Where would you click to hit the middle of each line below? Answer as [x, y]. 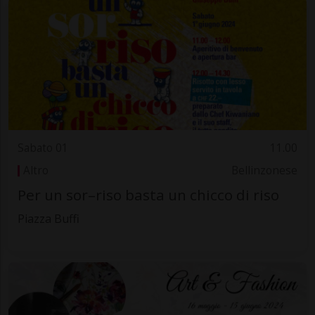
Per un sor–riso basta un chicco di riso [148, 195]
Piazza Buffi [48, 219]
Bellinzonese [265, 170]
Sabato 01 [43, 148]
